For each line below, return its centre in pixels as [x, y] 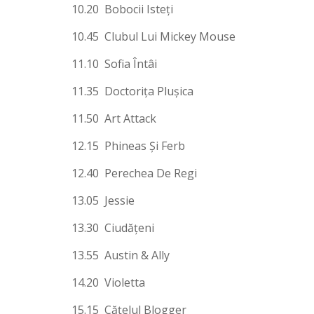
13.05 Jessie [103, 200]
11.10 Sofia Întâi [114, 63]
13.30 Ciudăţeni [113, 227]
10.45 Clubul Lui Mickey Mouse [153, 36]
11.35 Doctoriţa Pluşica [132, 91]
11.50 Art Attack [114, 118]
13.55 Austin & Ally [121, 255]
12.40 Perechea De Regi [134, 173]
